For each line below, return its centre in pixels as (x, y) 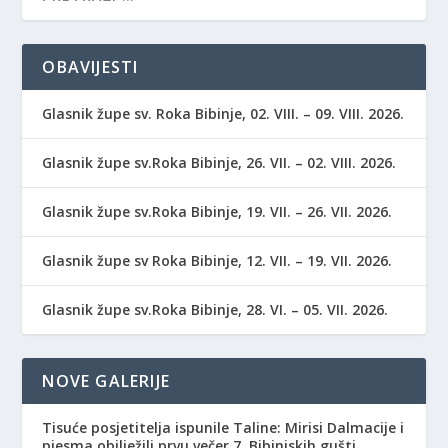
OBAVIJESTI (90, 66)
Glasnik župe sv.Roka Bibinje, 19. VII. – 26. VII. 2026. (217, 211)
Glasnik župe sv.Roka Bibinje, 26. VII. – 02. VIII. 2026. (219, 162)
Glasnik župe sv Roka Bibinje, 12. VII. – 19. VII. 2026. (217, 260)
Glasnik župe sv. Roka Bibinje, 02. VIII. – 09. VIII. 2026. (223, 113)
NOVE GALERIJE (106, 380)
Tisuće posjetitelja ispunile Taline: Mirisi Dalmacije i (223, 427)
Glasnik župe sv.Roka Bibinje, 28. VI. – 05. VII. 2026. (215, 309)
